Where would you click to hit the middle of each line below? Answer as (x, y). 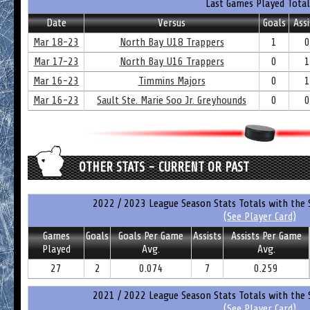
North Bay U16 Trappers (172, 62)
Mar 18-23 (56, 42)
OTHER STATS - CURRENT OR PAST (164, 167)
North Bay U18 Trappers (172, 42)
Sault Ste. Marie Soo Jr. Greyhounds (172, 100)
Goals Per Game (151, 236)
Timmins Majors (172, 81)
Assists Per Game (266, 236)
